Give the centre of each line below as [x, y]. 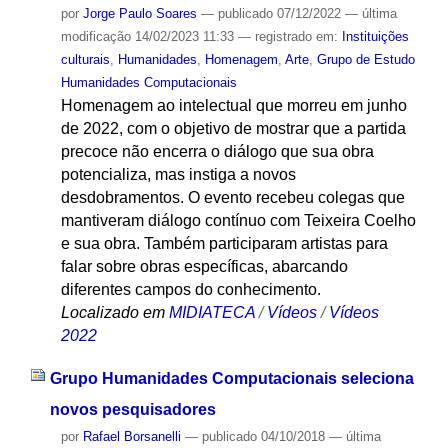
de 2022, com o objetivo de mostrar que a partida [233, 129]
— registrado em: [289, 37]
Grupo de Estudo [365, 60]
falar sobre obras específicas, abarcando [204, 267]
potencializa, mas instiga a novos [178, 175]
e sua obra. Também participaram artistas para [224, 244]
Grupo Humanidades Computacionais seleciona [231, 379]
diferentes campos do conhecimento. [190, 290]
